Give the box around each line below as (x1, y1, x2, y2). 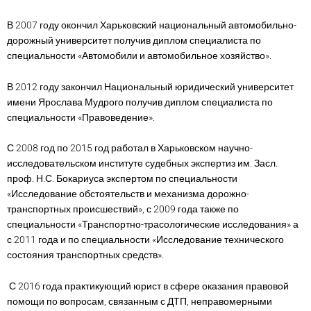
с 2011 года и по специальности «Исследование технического (7, 234, 284, 246)
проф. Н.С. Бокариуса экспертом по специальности (7, 173, 237, 185)
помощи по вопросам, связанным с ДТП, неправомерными (7, 295, 272, 307)
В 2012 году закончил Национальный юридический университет (7, 81, 294, 92)
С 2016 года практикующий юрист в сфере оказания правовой (7, 280, 289, 292)
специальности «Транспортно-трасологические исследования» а (7, 219, 299, 230)
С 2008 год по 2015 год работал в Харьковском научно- (7, 142, 253, 154)
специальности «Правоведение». (7, 111, 155, 123)
